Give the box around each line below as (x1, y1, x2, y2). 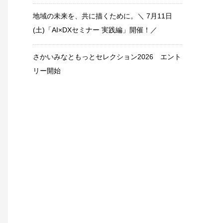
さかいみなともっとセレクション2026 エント (33, 53, 181, 61)
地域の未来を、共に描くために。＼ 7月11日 (33, 12, 172, 20)
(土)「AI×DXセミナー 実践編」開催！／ (33, 26, 157, 34)
